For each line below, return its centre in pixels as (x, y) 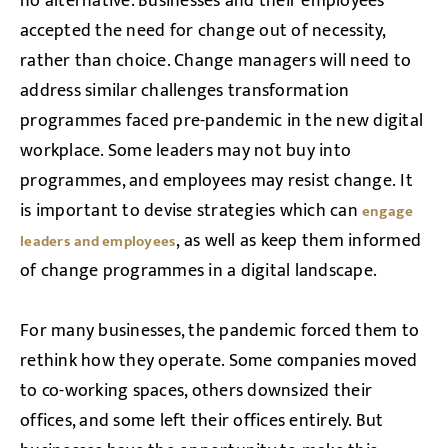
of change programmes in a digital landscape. (198, 271)
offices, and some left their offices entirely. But (202, 421)
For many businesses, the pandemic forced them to (219, 331)
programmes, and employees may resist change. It (216, 181)
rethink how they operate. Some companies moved (219, 361)
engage (388, 211)
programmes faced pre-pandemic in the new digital (221, 121)
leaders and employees (98, 241)
